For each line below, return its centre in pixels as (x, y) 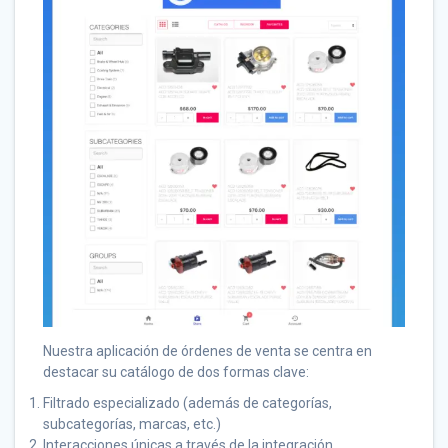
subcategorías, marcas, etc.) (132, 423)
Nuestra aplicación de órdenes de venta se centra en (207, 350)
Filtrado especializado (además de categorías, (187, 402)
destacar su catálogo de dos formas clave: (176, 371)
